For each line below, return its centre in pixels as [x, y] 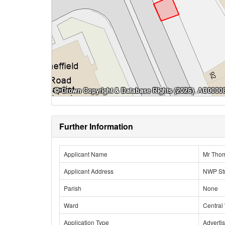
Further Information [96, 126]
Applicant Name [86, 154]
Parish [73, 188]
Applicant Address [89, 171]
